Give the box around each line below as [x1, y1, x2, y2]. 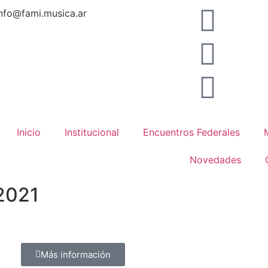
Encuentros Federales [142, 126, 240, 138]
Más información [41, 249, 111, 260]
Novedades [189, 154, 241, 166]
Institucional [64, 126, 119, 138]
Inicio [16, 126, 41, 138]
